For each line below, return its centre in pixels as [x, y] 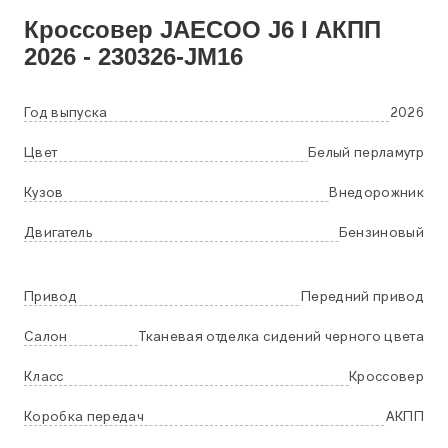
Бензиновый [381, 233]
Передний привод [362, 297]
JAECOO [210, 29]
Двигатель [58, 233]
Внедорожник [376, 193]
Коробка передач [84, 417]
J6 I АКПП [321, 29]
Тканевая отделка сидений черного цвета [281, 337]
